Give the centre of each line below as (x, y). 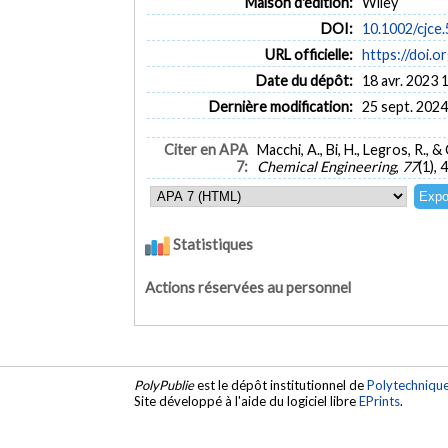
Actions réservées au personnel (248, 287)
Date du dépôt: (304, 80)
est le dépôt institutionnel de (281, 385)
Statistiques (212, 244)
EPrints (380, 401)
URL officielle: (308, 54)
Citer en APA (205, 150)
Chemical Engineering (326, 167)
